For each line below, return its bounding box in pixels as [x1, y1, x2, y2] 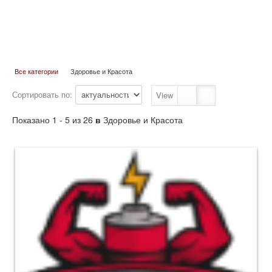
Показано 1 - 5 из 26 [12, 113, 93, 126]
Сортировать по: [12, 88, 72, 100]
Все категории [15, 66, 58, 76]
